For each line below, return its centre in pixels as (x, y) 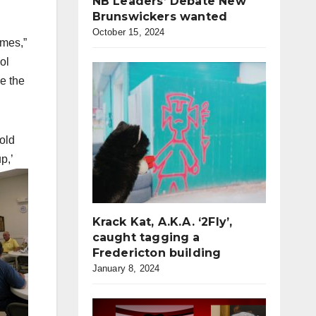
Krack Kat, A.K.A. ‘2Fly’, (162, 222)
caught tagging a (146, 237)
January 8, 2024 (126, 268)
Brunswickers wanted (160, 17)
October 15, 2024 (128, 32)
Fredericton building (157, 253)
